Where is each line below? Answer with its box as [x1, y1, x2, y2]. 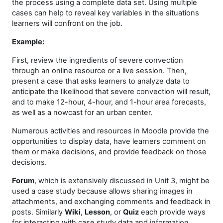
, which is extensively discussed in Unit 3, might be [34, 176, 210, 185]
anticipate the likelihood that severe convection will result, [12, 87, 211, 96]
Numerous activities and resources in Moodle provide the [12, 126, 209, 135]
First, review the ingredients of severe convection [12, 56, 183, 65]
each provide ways [139, 208, 206, 217]
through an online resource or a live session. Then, [12, 66, 187, 75]
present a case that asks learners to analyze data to [12, 77, 190, 86]
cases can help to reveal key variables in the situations [12, 8, 199, 17]
